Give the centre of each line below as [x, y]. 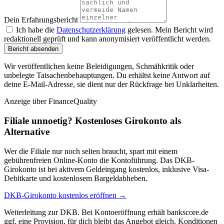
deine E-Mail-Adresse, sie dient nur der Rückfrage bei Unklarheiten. [111, 84]
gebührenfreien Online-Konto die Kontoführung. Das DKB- [99, 160]
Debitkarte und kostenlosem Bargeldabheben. [76, 178]
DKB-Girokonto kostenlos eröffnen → [65, 195]
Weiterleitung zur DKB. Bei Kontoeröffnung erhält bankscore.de [106, 212]
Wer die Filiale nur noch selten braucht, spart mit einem [91, 151]
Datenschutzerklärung [91, 30]
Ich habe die [36, 30]
